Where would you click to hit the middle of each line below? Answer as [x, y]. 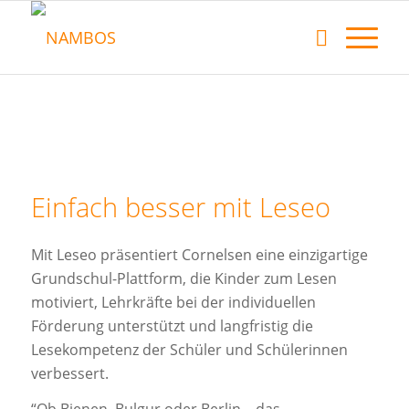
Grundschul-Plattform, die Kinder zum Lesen [184, 278]
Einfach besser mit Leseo [180, 207]
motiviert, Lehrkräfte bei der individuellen [173, 302]
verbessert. [69, 373]
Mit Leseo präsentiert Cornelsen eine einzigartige [199, 254]
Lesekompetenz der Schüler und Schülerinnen [189, 349]
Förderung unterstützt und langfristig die [172, 325]
